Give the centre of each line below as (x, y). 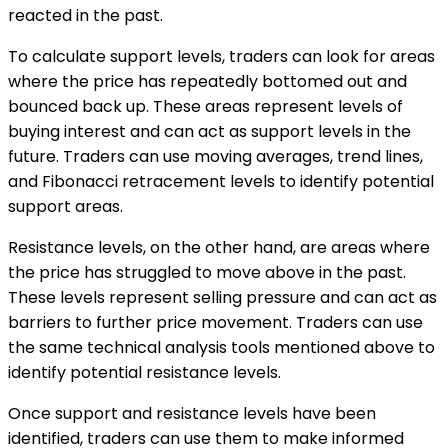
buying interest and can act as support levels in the (209, 132)
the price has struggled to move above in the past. (207, 273)
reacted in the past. (85, 16)
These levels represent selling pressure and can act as (222, 298)
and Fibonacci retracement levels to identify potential (221, 182)
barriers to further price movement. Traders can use (215, 323)
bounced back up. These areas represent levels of (205, 107)
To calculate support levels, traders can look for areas (221, 57)
